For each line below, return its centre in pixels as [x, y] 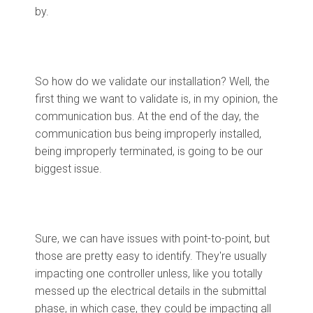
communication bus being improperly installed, [148, 133]
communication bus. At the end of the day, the [147, 116]
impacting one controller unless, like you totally [149, 273]
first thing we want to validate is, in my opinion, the [156, 99]
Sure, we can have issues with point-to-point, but [152, 238]
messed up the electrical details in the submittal [151, 291]
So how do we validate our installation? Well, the [152, 81]
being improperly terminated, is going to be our [149, 151]
